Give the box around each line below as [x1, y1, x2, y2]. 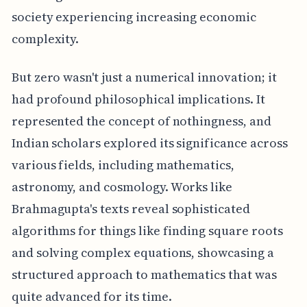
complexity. [11, 30, 79, 48]
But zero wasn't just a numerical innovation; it [11, 69, 277, 86]
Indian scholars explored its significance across [11, 134, 288, 152]
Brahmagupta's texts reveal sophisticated [11, 200, 250, 218]
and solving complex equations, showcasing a [11, 244, 274, 262]
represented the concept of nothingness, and [11, 112, 271, 130]
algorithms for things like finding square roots [11, 222, 283, 240]
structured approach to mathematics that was [11, 266, 277, 284]
